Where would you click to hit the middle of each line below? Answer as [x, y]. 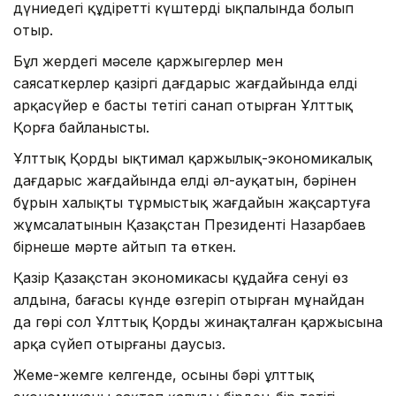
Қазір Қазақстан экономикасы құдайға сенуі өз [181, 277]
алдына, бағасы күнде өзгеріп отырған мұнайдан [189, 299]
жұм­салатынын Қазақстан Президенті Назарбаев [190, 224]
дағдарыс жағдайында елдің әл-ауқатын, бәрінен [185, 180]
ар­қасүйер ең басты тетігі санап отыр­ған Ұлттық [183, 105]
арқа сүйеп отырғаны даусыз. [119, 343]
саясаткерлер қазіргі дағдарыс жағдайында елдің [185, 83]
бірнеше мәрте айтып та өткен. [125, 246]
